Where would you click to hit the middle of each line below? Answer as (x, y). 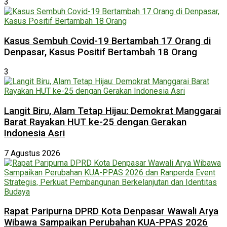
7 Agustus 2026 (32, 153)
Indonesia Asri (34, 133)
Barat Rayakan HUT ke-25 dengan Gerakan (95, 122)
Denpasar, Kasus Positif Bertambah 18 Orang (101, 52)
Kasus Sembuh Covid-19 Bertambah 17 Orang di (107, 41)
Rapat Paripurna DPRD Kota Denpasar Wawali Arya (111, 212)
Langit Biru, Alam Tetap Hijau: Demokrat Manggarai (112, 111)
